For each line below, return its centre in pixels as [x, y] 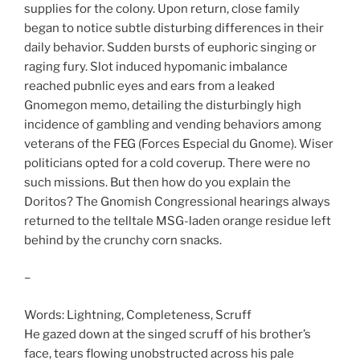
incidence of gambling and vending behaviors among [173, 124]
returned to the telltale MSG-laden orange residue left [178, 221]
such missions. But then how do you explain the [157, 182]
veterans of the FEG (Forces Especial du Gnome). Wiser [179, 143]
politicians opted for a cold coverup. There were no [167, 163]
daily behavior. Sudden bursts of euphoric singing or [170, 47]
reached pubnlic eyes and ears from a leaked [149, 86]
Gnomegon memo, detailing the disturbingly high [163, 105]
